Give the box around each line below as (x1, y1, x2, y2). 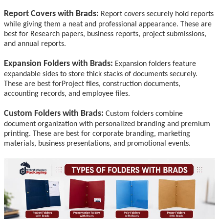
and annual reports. (4, 40, 66, 48)
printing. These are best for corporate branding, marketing (4, 130, 190, 138)
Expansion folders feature (115, 60, 196, 68)
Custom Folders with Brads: (4, 109, 106, 118)
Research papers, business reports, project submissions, (28, 30, 206, 38)
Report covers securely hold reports (101, 10, 214, 18)
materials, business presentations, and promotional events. (4, 139, 191, 148)
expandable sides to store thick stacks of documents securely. (4, 70, 197, 78)
